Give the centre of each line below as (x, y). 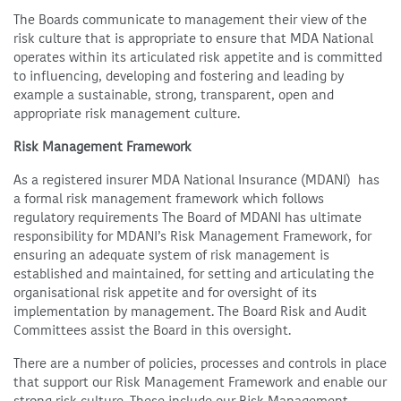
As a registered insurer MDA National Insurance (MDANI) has (196, 180)
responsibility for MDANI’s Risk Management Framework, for (192, 237)
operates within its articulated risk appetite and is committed (198, 58)
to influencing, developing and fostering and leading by (179, 77)
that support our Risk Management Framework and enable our (200, 383)
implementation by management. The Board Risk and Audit (190, 312)
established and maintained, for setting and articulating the (194, 274)
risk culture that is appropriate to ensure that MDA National (193, 39)
